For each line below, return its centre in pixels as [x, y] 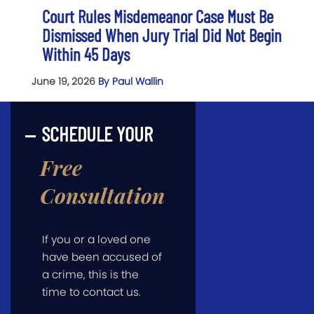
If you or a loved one [96, 240]
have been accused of [102, 257]
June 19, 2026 [65, 82]
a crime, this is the [90, 275]
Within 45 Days [86, 54]
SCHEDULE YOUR [97, 134]
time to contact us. [91, 292]
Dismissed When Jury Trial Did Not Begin [162, 35]
